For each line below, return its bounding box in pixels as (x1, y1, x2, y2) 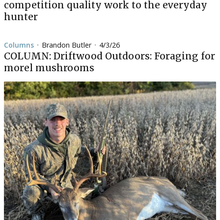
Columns (4, 40, 34, 50)
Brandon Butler (42, 40, 91, 50)
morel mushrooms (4, 62, 94, 74)
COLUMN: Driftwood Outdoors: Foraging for (4, 50, 215, 62)
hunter (4, 11, 38, 23)
